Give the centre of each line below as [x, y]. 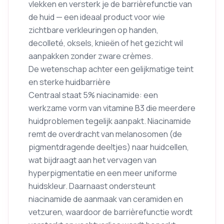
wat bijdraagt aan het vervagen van [92, 160]
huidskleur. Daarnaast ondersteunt [92, 186]
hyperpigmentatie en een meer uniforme [103, 173]
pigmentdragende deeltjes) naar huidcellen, [109, 147]
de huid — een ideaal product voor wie [97, 17]
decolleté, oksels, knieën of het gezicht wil [106, 43]
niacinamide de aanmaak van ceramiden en [106, 199]
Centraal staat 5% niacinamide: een [93, 95]
